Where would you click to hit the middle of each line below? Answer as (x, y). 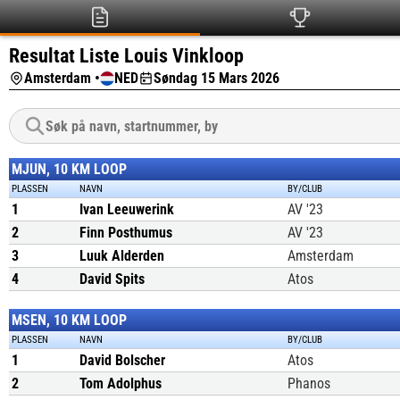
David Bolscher (122, 360)
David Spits (112, 279)
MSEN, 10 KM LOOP (69, 320)
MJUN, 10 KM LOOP (69, 169)
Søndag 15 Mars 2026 (217, 78)
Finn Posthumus (126, 233)
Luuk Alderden (122, 256)
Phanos (309, 383)
